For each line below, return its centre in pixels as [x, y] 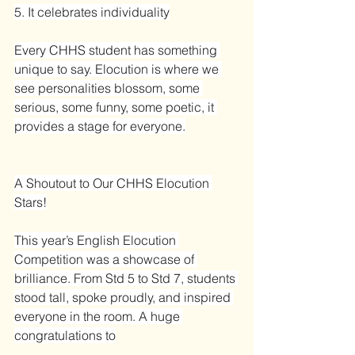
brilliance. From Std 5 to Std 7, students [126, 278]
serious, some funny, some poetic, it [116, 107]
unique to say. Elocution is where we [118, 69]
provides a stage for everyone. [100, 126]
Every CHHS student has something [117, 50]
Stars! [31, 202]
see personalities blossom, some [109, 88]
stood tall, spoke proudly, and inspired [124, 297]
